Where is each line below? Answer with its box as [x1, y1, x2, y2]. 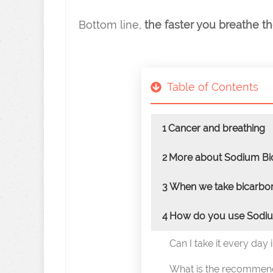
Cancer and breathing [168, 122, 265, 134]
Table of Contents [166, 80, 258, 93]
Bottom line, [79, 18, 144, 31]
